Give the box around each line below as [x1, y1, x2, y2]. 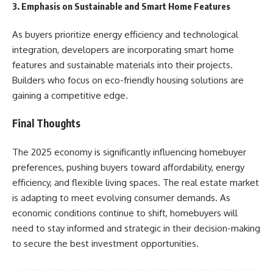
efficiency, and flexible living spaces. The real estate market [12, 176, 259, 188]
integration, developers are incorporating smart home [12, 43, 234, 55]
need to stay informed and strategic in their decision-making [12, 222, 260, 234]
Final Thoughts [12, 116, 80, 130]
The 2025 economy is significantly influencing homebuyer [12, 146, 246, 158]
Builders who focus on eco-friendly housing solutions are [12, 74, 244, 86]
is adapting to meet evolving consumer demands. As [12, 191, 230, 204]
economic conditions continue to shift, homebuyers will [12, 207, 238, 219]
